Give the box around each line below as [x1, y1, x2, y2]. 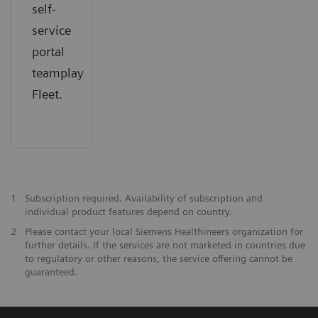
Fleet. [31, 86, 62, 102]
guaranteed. [24, 265, 80, 278]
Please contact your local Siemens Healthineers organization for [24, 225, 303, 237]
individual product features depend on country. [24, 205, 232, 217]
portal [31, 43, 65, 59]
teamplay [31, 65, 84, 80]
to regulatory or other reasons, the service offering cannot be [24, 252, 292, 264]
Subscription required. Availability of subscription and [24, 192, 263, 204]
